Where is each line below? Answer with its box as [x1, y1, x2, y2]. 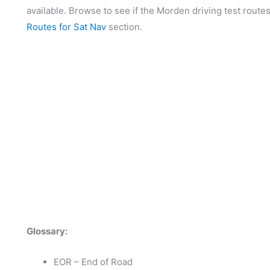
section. [106, 21, 142, 33]
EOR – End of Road [54, 256, 133, 268]
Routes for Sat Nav [27, 21, 106, 33]
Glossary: [27, 225, 67, 237]
